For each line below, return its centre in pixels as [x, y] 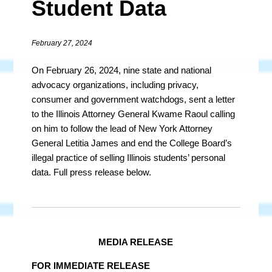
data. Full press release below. [92, 172]
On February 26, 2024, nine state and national [122, 70]
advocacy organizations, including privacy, [115, 85]
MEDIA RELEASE [136, 242]
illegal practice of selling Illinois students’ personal [129, 158]
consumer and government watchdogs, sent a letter [134, 99]
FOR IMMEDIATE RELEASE [91, 266]
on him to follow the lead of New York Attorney [122, 128]
